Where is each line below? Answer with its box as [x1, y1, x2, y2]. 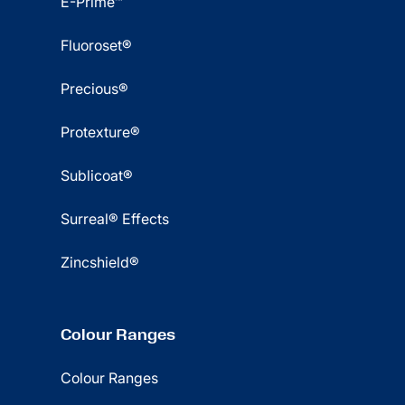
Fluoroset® [61, 36, 133, 54]
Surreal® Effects [61, 210, 170, 228]
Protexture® [61, 123, 141, 141]
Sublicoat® [61, 166, 134, 184]
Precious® [61, 80, 129, 98]
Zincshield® [61, 253, 140, 271]
